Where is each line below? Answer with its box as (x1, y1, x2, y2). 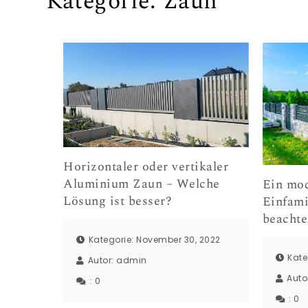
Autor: (87, 254, 117, 266)
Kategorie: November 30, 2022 (88, 233, 221, 245)
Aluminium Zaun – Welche (63, 175, 220, 194)
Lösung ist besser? (63, 192, 173, 211)
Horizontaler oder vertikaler (63, 157, 229, 177)
